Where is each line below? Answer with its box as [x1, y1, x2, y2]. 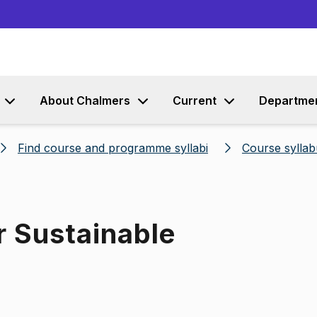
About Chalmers [40, 93, 130, 108]
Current [173, 93, 217, 108]
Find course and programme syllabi [18, 141, 208, 155]
